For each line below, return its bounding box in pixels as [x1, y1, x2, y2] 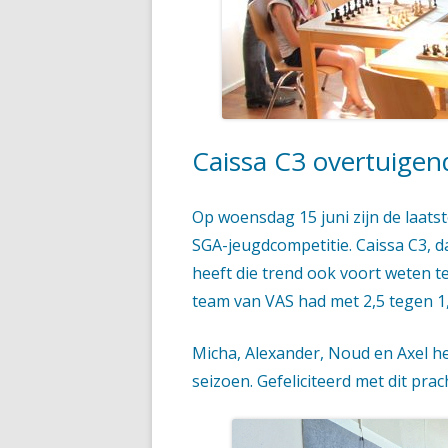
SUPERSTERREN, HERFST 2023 [289, 72, 443, 87]
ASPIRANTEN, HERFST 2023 [289, 30, 428, 45]
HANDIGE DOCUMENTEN [202, 30, 331, 45]
